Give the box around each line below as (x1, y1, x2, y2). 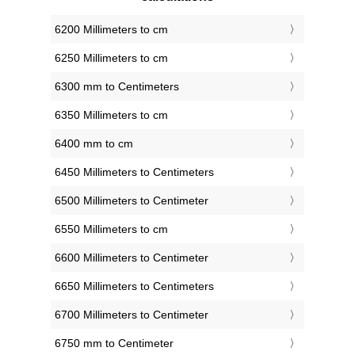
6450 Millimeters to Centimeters (55, 166, 214, 179)
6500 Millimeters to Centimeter (55, 194, 208, 208)
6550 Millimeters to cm (55, 223, 168, 236)
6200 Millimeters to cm (55, 23, 168, 36)
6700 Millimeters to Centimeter (55, 308, 208, 322)
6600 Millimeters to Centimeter (55, 251, 208, 265)
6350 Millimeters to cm (55, 109, 168, 122)
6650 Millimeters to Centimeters (55, 280, 214, 293)
